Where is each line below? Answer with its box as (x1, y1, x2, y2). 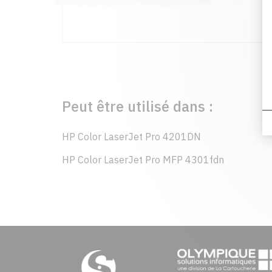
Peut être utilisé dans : (62, 97, 213, 116)
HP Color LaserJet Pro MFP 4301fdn (62, 154, 224, 166)
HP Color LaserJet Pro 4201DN (62, 131, 201, 143)
